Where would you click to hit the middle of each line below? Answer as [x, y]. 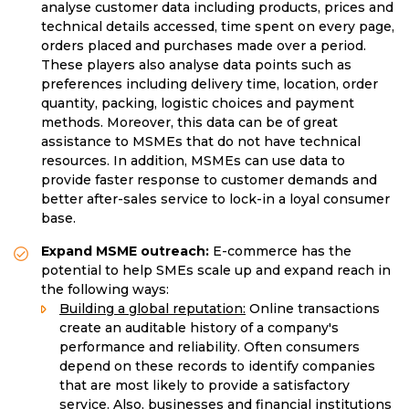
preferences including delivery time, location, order [210, 84]
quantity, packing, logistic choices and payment [198, 104]
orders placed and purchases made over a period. [204, 46]
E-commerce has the [282, 252]
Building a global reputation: [152, 309]
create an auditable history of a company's [199, 328]
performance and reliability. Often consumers [210, 347]
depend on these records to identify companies [217, 367]
